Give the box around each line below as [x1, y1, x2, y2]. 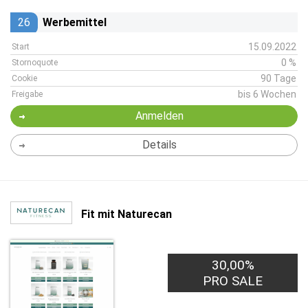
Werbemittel [43, 16, 107, 29]
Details [142, 138, 177, 151]
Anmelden [135, 109, 184, 122]
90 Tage [261, 73, 296, 84]
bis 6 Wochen [238, 89, 296, 100]
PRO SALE [203, 273, 263, 289]
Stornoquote [12, 58, 58, 67]
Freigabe [12, 89, 43, 99]
